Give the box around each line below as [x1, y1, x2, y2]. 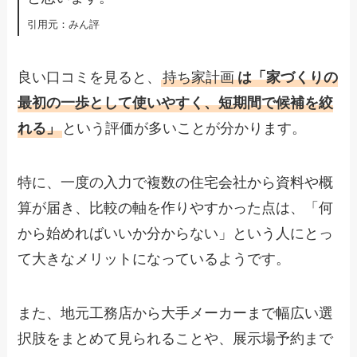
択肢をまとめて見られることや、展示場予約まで [18, 330, 334, 347]
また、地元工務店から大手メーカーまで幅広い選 [18, 304, 334, 321]
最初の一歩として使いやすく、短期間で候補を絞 [18, 94, 334, 111]
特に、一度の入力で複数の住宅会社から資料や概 [18, 174, 334, 190]
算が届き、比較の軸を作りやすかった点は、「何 [18, 199, 334, 216]
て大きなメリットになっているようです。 [18, 250, 291, 267]
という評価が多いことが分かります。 [62, 120, 307, 136]
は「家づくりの [237, 69, 339, 85]
